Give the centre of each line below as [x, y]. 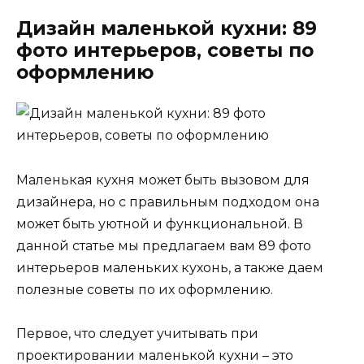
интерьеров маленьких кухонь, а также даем [170, 267]
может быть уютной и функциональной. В [160, 223]
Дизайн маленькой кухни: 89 [167, 29]
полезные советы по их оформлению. [145, 289]
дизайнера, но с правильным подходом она [168, 201]
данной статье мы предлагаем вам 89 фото [164, 245]
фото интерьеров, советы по [165, 51]
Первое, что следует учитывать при [137, 333]
